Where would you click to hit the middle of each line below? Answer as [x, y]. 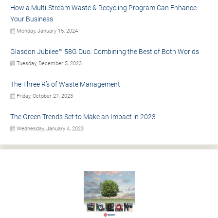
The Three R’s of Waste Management [65, 84]
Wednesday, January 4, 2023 [49, 129]
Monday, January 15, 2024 [46, 31]
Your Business [32, 19]
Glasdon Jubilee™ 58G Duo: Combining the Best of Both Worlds [105, 52]
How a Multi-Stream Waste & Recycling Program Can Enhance [103, 8]
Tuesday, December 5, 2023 [48, 64]
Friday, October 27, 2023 [44, 96]
